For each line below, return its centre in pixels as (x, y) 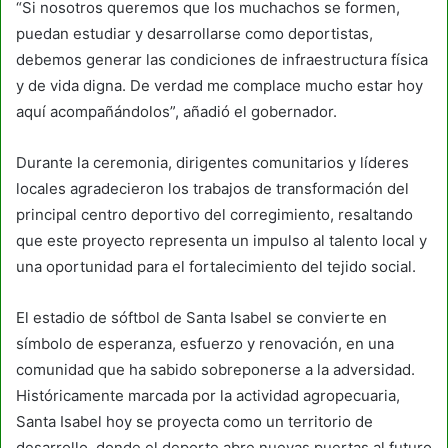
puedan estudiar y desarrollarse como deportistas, (194, 33)
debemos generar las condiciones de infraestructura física (222, 59)
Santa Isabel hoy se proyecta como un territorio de (194, 421)
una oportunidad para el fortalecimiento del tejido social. (216, 266)
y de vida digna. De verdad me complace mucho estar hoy (219, 85)
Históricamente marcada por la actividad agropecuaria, (208, 395)
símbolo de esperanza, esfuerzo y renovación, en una (205, 343)
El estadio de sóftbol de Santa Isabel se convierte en (201, 317)
